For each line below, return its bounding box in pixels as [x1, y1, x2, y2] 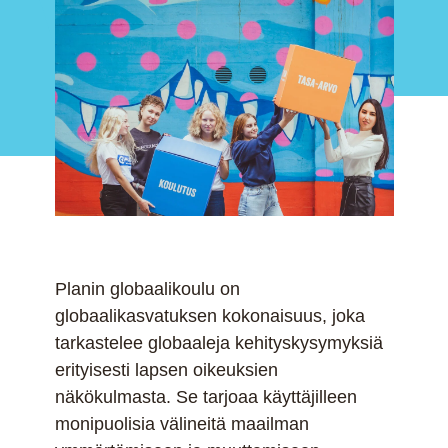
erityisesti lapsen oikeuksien [54, 360, 278, 381]
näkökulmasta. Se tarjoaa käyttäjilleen [54, 387, 357, 408]
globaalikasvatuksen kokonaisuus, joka [54, 306, 365, 327]
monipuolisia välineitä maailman [54, 414, 309, 435]
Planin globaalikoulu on [54, 279, 240, 300]
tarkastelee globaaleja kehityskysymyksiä [54, 333, 383, 354]
